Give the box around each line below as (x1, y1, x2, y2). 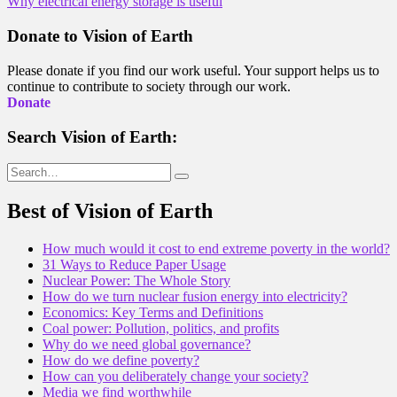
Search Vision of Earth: (7, 127, 177, 146)
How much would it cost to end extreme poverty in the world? (43, 241, 390, 257)
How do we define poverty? (43, 353, 199, 369)
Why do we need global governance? (43, 337, 251, 353)
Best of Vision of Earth (7, 199, 213, 223)
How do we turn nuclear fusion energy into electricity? (43, 289, 347, 305)
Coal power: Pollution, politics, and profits (43, 321, 279, 337)
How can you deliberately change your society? (43, 369, 308, 385)
